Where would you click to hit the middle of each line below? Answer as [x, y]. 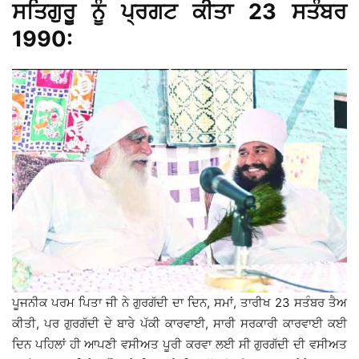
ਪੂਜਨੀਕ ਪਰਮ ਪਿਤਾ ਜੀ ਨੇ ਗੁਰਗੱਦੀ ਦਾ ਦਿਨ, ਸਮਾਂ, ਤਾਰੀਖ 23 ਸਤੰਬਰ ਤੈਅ [179, 302]
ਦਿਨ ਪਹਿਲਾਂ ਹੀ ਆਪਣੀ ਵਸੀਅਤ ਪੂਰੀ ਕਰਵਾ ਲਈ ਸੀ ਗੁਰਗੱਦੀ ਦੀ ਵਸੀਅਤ [179, 344]
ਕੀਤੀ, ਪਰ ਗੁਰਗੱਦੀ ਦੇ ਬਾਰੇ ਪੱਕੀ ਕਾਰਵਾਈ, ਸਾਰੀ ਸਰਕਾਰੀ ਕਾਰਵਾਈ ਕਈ [179, 323]
